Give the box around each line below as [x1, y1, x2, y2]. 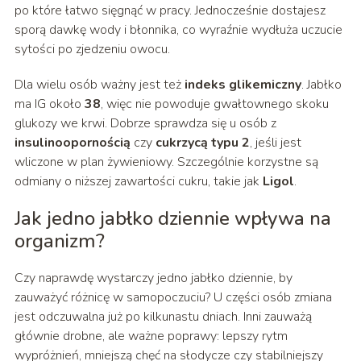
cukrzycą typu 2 [155, 134, 250, 152]
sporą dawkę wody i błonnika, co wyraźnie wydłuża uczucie [14, 21, 342, 39]
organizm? [14, 228, 105, 255]
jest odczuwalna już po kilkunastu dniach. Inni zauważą [14, 308, 312, 326]
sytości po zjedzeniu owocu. [14, 40, 170, 59]
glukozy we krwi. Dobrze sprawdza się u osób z [14, 114, 276, 133]
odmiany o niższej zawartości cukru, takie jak [14, 172, 263, 191]
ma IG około [14, 95, 85, 114]
